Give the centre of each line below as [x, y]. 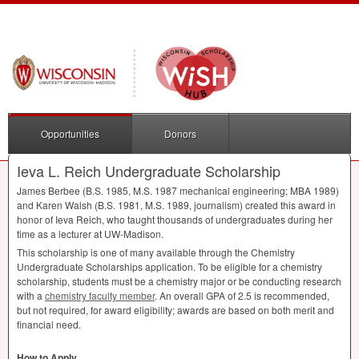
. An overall [180, 296]
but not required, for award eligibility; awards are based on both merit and [175, 310]
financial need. [49, 325]
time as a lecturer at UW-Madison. [90, 234]
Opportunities [70, 134]
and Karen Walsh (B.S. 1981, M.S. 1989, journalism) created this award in [176, 205]
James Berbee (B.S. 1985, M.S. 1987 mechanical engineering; [153, 191]
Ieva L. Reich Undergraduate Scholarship [149, 171]
